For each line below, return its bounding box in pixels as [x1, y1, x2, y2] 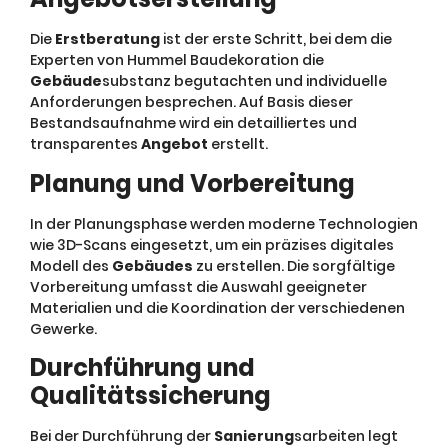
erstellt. [208, 134, 268, 155]
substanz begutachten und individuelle [102, 71, 387, 92]
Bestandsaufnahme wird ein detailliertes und [30, 113, 357, 134]
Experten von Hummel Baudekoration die [30, 50, 324, 71]
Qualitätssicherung [30, 379, 271, 413]
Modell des [30, 255, 112, 276]
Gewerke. [30, 318, 97, 339]
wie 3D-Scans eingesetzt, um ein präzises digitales [30, 234, 394, 255]
